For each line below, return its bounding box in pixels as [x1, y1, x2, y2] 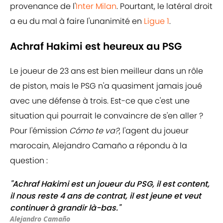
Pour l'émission [10, 125, 69, 137]
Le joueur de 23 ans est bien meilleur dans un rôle [10, 65, 203, 77]
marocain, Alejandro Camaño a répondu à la [10, 140, 187, 152]
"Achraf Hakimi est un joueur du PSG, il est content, [10, 178, 210, 190]
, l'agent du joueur [119, 125, 189, 137]
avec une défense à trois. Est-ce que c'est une [10, 95, 190, 107]
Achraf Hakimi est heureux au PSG [10, 39, 182, 54]
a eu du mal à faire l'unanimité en [10, 15, 144, 27]
